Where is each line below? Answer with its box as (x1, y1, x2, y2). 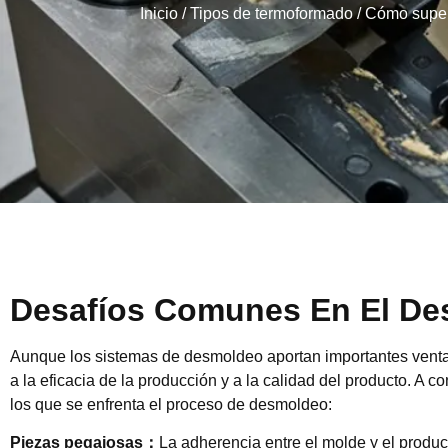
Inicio (139, 4, 178, 22)
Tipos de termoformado (189, 4, 353, 22)
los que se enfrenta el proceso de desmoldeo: (10, 395, 332, 413)
